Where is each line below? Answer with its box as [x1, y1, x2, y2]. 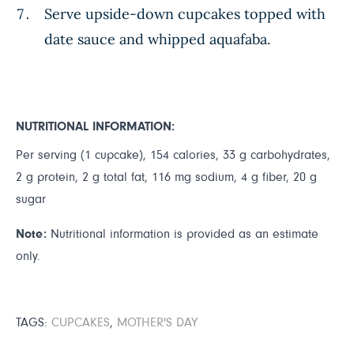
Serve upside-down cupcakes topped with [44, 5, 326, 23]
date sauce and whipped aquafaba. [44, 30, 270, 48]
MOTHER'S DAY [117, 316, 198, 329]
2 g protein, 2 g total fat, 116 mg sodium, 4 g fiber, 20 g [16, 171, 317, 183]
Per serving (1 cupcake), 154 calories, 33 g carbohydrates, [16, 149, 330, 161]
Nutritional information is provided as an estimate [47, 228, 318, 240]
